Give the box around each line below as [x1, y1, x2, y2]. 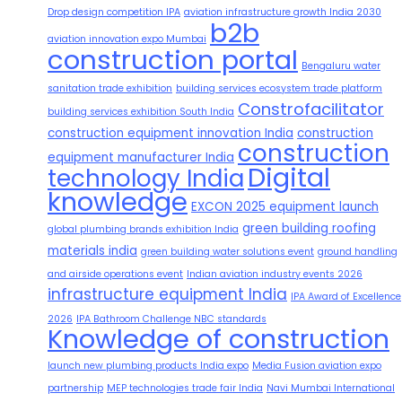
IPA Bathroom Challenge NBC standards [76, 312, 267, 327]
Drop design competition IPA [48, 5, 180, 20]
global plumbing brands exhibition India [48, 223, 239, 237]
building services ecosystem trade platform [176, 82, 382, 96]
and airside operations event [48, 267, 183, 282]
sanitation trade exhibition [48, 82, 172, 96]
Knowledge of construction [48, 321, 389, 358]
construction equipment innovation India [48, 125, 293, 143]
